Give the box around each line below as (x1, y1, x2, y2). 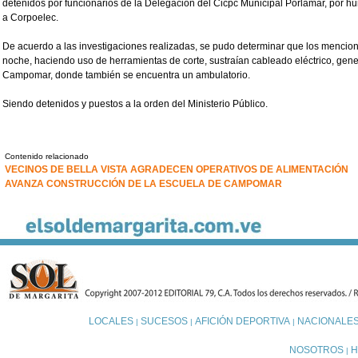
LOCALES (88, 316, 133, 327)
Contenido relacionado (5, 152, 89, 161)
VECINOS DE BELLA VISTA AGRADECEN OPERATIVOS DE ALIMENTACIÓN (5, 164, 348, 176)
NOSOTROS (289, 344, 344, 356)
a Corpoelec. (2, 11, 58, 23)
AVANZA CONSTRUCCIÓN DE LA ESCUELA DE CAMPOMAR (5, 178, 282, 190)
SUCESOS (140, 316, 188, 327)
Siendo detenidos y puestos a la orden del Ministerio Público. (2, 97, 268, 109)
